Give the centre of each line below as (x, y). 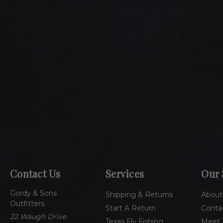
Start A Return (131, 208)
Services (125, 173)
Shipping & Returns (139, 194)
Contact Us (35, 173)
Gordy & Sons (33, 193)
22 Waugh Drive (38, 216)
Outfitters (27, 203)
